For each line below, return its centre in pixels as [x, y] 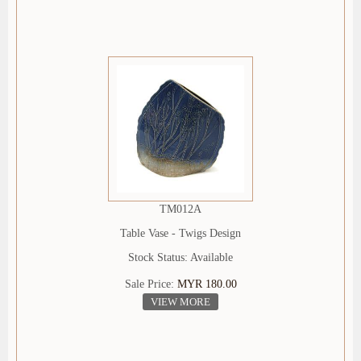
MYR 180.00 [207, 284]
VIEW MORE [180, 302]
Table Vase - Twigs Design [180, 234]
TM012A [180, 210]
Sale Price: [151, 284]
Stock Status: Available [180, 258]
